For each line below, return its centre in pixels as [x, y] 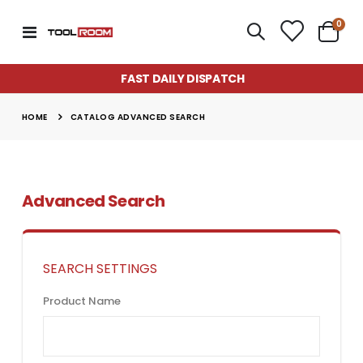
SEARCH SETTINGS [100, 269]
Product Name [81, 301]
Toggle [54, 31]
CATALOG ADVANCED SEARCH [138, 117]
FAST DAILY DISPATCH [183, 79]
